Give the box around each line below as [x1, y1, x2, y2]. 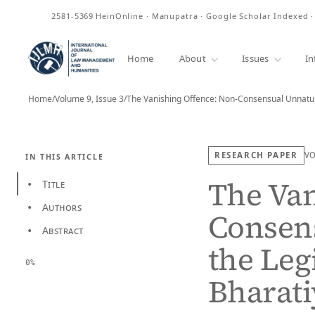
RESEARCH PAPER [214, 150, 298, 160]
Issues [242, 51, 269, 65]
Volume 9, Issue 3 [55, 93, 124, 105]
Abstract [42, 224, 84, 237]
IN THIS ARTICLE [25, 152, 104, 162]
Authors [42, 200, 82, 214]
